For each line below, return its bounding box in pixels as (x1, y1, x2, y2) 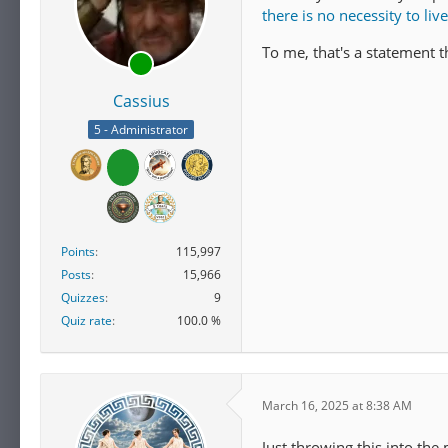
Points (61, 243, 95, 261)
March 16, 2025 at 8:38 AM (262, 396, 412, 414)
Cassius (112, 89, 170, 112)
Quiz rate (61, 312, 112, 330)
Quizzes (61, 289, 105, 307)
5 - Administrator (94, 121, 188, 139)
